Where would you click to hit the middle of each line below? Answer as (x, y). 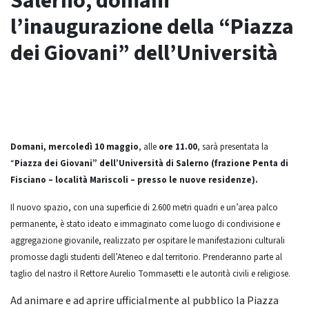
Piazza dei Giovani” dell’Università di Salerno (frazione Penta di (151, 163)
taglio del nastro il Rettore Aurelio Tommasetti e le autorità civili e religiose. (150, 274)
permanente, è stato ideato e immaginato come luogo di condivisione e (145, 224)
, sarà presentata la (233, 147)
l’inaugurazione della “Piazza (152, 27)
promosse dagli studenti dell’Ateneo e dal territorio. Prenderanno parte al (146, 257)
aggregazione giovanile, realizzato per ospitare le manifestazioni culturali (148, 241)
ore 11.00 (178, 147)
